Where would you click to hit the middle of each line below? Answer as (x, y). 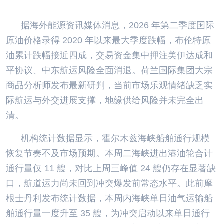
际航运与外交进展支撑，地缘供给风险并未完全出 (105, 100)
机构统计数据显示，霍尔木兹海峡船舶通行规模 (115, 138)
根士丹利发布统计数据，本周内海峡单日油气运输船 (109, 198)
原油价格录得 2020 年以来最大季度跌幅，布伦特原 (108, 40)
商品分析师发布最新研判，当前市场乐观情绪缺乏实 (109, 85)
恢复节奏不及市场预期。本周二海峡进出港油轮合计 (109, 153)
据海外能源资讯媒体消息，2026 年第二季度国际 (118, 25)
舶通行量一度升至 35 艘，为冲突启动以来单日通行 (108, 213)
